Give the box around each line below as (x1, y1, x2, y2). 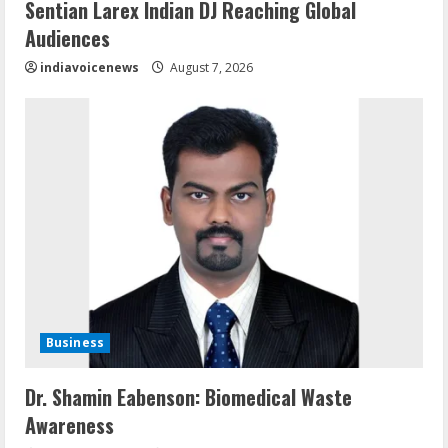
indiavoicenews (40, 58, 139, 76)
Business (46, 333, 104, 351)
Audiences (25, 22, 110, 53)
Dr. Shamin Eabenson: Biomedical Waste (25, 381, 352, 412)
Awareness (25, 409, 114, 440)
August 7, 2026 (167, 58, 253, 76)
